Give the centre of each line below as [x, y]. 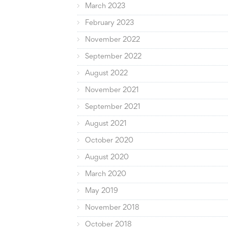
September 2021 [113, 107]
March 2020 [106, 175]
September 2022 [113, 57]
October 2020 [109, 141]
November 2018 [112, 208]
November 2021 [112, 91]
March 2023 [105, 7]
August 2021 [106, 124]
